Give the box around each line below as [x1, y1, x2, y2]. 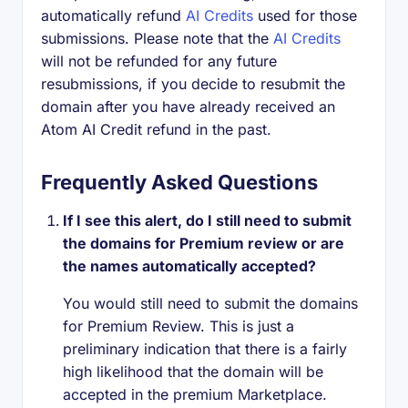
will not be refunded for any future [41, 52, 277, 70]
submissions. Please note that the [41, 29, 273, 47]
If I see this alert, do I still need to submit [63, 211, 352, 229]
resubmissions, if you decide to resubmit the [41, 75, 345, 93]
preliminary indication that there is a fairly [63, 340, 347, 358]
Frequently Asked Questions [41, 170, 318, 194]
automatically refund [41, 6, 186, 25]
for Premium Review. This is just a [63, 317, 294, 335]
